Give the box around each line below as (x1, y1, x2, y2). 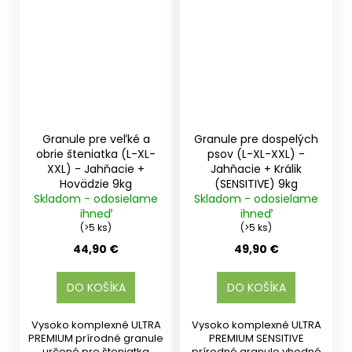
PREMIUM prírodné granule (28, 331, 163, 346)
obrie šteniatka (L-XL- (36, 146, 156, 163)
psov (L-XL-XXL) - (207, 146, 305, 163)
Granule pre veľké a (42, 131, 150, 148)
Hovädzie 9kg (60, 176, 132, 192)
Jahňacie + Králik (211, 161, 302, 178)
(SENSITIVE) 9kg (214, 176, 298, 192)
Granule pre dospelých (194, 131, 318, 148)
